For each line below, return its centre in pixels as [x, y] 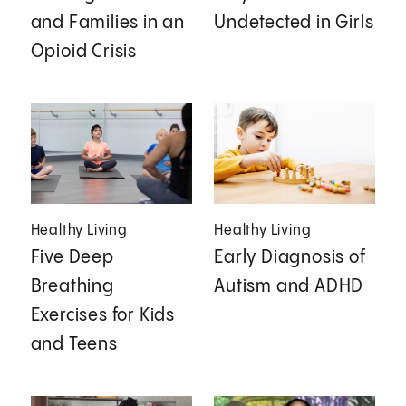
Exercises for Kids [103, 316]
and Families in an [108, 23]
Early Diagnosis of [290, 258]
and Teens [74, 345]
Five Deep [72, 258]
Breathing [72, 287]
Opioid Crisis [84, 52]
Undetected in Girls [294, 23]
